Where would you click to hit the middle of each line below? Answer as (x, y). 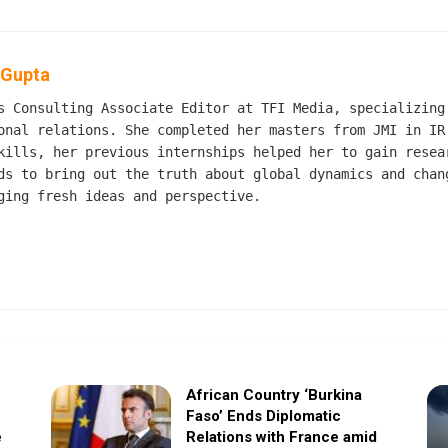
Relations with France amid (281, 436)
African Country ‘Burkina (273, 394)
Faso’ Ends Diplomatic (263, 415)
